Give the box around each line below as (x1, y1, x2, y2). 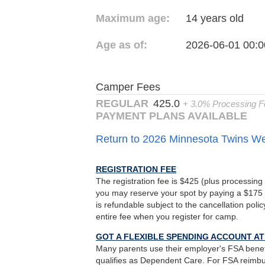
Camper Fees (96, 81, 160, 93)
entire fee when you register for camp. (96, 212, 238, 222)
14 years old (185, 12, 244, 25)
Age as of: (96, 39, 147, 51)
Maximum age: (96, 12, 170, 25)
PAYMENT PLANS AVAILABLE (96, 110, 247, 122)
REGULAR (96, 98, 148, 110)
